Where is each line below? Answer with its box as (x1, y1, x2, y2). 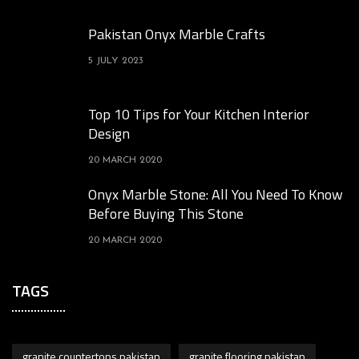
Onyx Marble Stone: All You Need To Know (88, 183, 343, 205)
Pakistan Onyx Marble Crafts (88, 22, 265, 45)
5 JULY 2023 (88, 55, 143, 66)
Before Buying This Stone (88, 202, 244, 224)
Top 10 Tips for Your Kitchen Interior (88, 103, 309, 125)
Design (88, 122, 130, 144)
